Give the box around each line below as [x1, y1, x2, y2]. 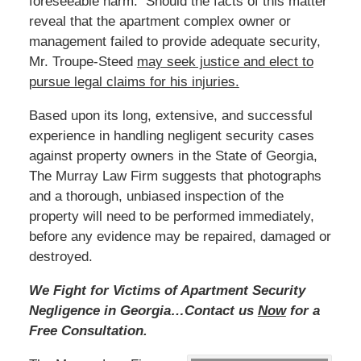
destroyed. [28, 248, 93, 264]
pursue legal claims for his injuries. [28, 73, 239, 89]
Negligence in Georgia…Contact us [28, 302, 258, 318]
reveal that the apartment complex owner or [28, 13, 291, 29]
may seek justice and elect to [136, 53, 313, 69]
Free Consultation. [28, 322, 147, 338]
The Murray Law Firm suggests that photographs [28, 168, 322, 184]
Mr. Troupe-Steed [28, 53, 137, 69]
